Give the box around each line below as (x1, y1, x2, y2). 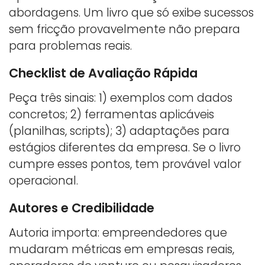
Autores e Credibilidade (9, 199, 154, 216)
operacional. (9, 172, 78, 189)
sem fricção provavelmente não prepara (9, 21, 240, 37)
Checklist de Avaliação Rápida (9, 64, 198, 82)
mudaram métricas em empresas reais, (9, 241, 234, 257)
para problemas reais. (9, 37, 132, 54)
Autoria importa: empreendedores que (9, 224, 227, 241)
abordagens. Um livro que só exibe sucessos (9, 4, 254, 21)
